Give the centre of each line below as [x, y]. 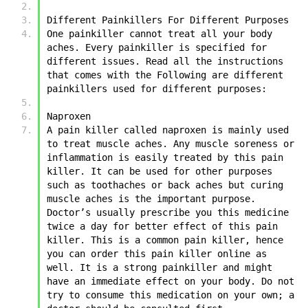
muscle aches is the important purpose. [151, 198]
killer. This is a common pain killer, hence [165, 240]
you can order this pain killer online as [157, 253]
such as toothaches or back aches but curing [165, 185]
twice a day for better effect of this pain [162, 226]
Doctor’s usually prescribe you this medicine [168, 212]
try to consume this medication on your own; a [170, 295]
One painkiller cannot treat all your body [159, 33]
